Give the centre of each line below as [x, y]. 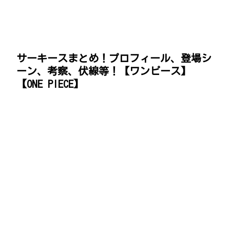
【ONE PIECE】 [50, 84]
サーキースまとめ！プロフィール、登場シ [114, 58]
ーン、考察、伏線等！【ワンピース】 [104, 71]
